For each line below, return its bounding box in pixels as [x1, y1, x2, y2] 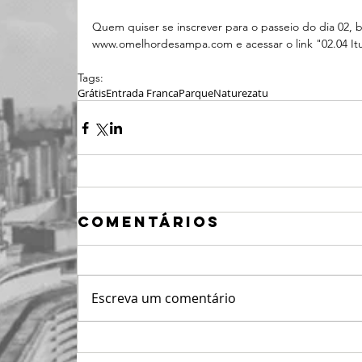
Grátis [78, 86, 106, 100]
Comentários [78, 213, 220, 231]
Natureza [213, 86, 258, 100]
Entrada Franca [106, 86, 179, 100]
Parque [179, 86, 213, 100]
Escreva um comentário [91, 289, 236, 307]
